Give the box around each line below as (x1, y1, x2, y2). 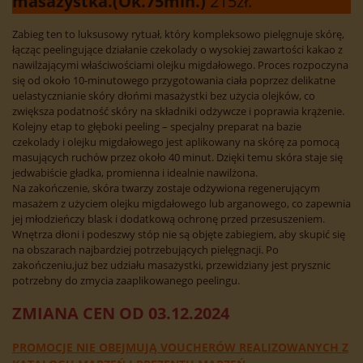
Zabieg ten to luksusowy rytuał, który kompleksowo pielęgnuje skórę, (12, 27, 344, 42)
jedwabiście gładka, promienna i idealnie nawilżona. (12, 165, 258, 181)
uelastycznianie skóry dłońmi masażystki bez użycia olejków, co (12, 88, 315, 104)
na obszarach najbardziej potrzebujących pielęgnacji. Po (12, 242, 279, 258)
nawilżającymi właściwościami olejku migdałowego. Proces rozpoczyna (12, 58, 348, 73)
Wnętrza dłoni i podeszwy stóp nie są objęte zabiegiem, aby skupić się (12, 227, 345, 242)
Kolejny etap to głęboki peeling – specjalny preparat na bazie (12, 119, 301, 135)
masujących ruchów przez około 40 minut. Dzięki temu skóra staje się (12, 150, 343, 165)
